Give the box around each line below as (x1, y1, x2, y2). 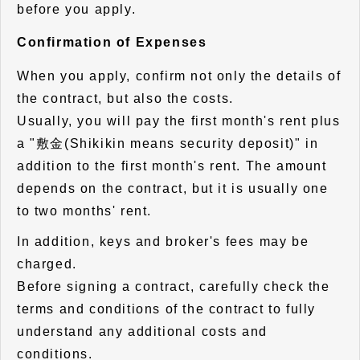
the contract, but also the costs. (17, 91, 234, 105)
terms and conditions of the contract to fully (17, 301, 317, 316)
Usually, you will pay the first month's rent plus (17, 113, 341, 128)
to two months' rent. (17, 203, 153, 218)
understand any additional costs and (17, 324, 268, 338)
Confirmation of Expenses (17, 35, 207, 50)
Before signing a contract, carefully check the (17, 279, 330, 293)
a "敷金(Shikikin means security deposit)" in (17, 136, 319, 150)
